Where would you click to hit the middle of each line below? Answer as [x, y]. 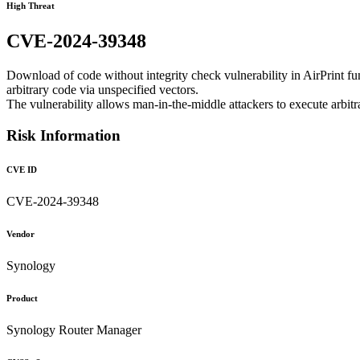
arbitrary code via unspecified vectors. [102, 90]
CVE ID [22, 169]
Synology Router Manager [74, 329]
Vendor [20, 233]
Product [22, 298]
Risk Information [63, 135]
